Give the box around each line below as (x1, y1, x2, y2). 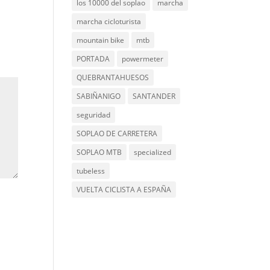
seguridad (77, 110, 111, 120)
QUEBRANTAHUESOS (77, 72, 149, 83)
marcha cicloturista (77, 16, 142, 27)
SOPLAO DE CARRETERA (77, 128, 158, 139)
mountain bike (77, 35, 125, 45)
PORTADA (77, 54, 110, 64)
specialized (134, 147, 172, 157)
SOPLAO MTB (77, 147, 122, 157)
